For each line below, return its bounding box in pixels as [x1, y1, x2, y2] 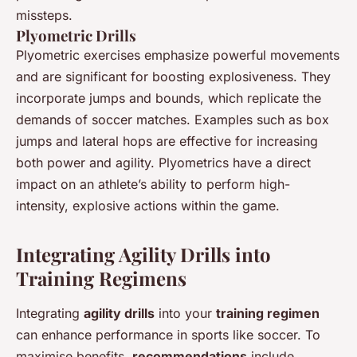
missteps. [16, 7, 73, 24]
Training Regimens [16, 265, 186, 292]
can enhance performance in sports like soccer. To [16, 327, 320, 343]
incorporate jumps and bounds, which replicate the [16, 90, 321, 107]
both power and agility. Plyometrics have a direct [16, 155, 311, 171]
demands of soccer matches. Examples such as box [16, 112, 329, 128]
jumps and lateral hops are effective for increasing [16, 133, 318, 150]
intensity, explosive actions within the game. [16, 198, 280, 214]
